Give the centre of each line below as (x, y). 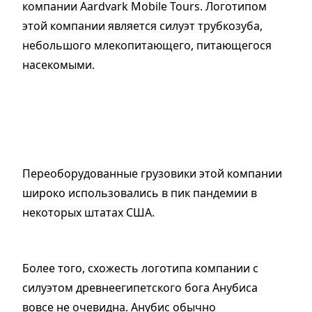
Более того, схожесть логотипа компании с (140, 268)
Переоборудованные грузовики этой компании (152, 174)
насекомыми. (58, 65)
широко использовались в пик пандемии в (140, 193)
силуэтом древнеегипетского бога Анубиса (140, 288)
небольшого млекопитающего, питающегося (147, 46)
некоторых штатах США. (88, 213)
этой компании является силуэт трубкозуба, (142, 26)
